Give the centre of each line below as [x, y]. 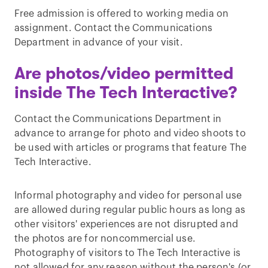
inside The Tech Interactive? [126, 93]
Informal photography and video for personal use [128, 196]
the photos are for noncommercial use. [105, 239]
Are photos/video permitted [124, 74]
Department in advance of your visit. [99, 42]
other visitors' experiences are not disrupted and [126, 224]
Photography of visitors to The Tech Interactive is [128, 253]
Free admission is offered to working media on [122, 14]
